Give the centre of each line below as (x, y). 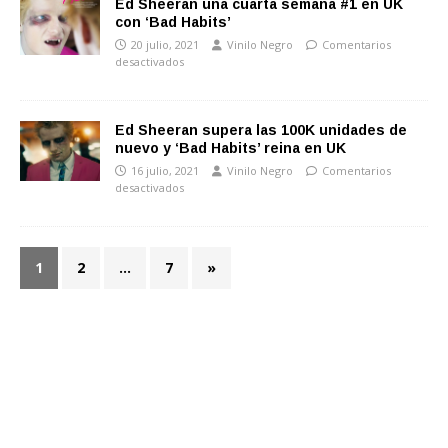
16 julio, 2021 (165, 170)
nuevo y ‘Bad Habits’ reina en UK (230, 148)
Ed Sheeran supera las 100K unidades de (261, 130)
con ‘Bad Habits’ (173, 22)
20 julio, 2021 (165, 44)
